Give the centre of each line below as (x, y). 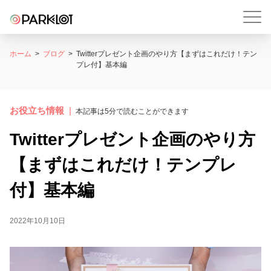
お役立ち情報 (37, 110)
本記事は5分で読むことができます (132, 111)
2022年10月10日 (38, 221)
